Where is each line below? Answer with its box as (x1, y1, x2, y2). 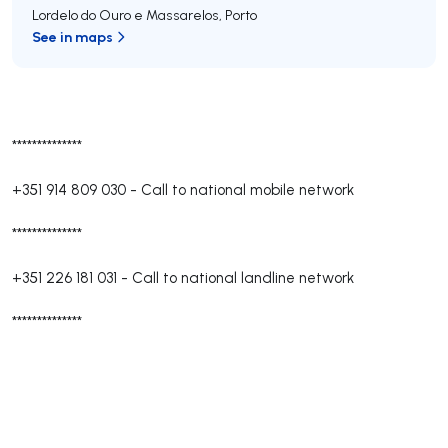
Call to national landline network (132, 268, 354, 287)
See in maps (32, 27, 113, 46)
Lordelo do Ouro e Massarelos (32, 6, 219, 24)
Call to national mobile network (141, 180, 354, 199)
